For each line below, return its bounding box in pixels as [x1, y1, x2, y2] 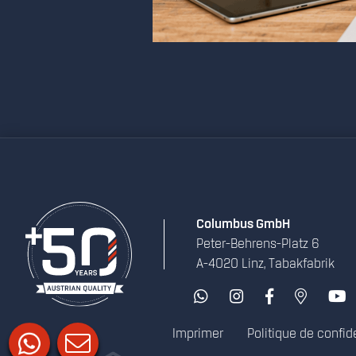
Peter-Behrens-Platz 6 [196, 238, 319, 252]
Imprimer [172, 327, 223, 342]
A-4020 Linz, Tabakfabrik [196, 257, 335, 272]
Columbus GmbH [196, 218, 290, 232]
